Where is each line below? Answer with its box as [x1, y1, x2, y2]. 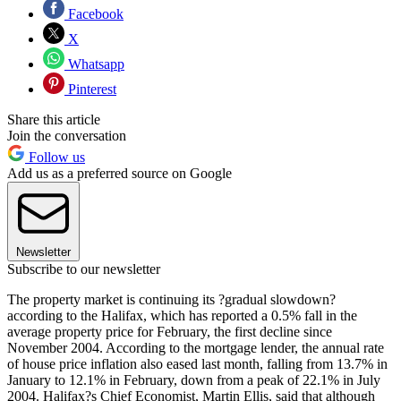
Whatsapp [64, 55, 124, 72]
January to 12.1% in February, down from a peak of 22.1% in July [7, 371, 380, 388]
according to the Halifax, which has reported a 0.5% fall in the [7, 307, 357, 323]
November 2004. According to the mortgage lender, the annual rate [7, 339, 384, 355]
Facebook [64, 5, 124, 21]
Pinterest [64, 81, 116, 97]
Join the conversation [7, 127, 126, 143]
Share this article [7, 111, 100, 127]
